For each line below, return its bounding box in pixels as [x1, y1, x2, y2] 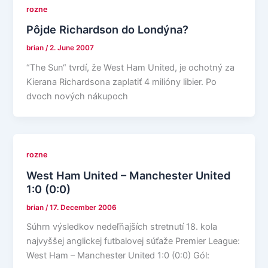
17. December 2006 [50, 203, 117, 212]
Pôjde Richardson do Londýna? [26, 23, 189, 36]
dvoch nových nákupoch [26, 91, 129, 102]
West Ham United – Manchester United [26, 168, 231, 182]
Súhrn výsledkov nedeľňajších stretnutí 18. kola [26, 221, 218, 233]
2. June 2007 [50, 44, 95, 53]
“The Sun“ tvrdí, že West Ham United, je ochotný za [26, 62, 235, 74]
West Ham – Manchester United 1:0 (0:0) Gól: [26, 250, 210, 261]
